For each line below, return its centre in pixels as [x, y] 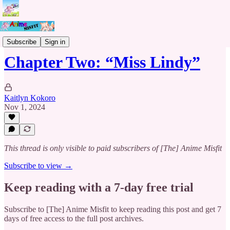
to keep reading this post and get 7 [165, 209]
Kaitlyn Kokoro [30, 98]
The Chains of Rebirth [40, 37]
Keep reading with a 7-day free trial [99, 187]
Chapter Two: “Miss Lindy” [102, 62]
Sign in [55, 42]
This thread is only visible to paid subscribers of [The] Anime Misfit [113, 148]
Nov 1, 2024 [25, 107]
